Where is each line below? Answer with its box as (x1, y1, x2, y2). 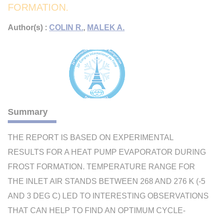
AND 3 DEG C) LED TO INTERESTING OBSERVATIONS (8, 192, 209, 200)
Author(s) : (8, 23, 49, 32)
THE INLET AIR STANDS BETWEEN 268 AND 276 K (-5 (8, 177, 205, 185)
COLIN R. (49, 23, 83, 32)
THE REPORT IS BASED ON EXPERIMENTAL (8, 133, 173, 142)
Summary (8, 107, 48, 117)
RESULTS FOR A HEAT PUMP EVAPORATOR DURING (8, 148, 206, 156)
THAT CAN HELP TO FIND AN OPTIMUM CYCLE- (8, 206, 185, 215)
